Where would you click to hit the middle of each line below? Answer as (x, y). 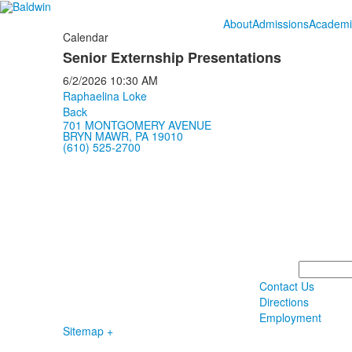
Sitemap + (88, 331)
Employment (290, 317)
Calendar (85, 37)
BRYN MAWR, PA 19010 (123, 136)
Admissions (280, 24)
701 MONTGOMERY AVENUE (137, 125)
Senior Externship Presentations (172, 57)
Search (316, 266)
